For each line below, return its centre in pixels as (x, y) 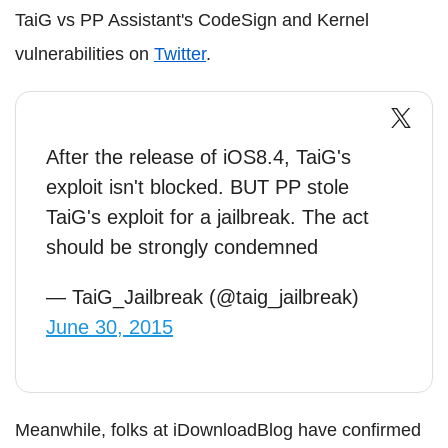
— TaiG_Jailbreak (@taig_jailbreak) (202, 296)
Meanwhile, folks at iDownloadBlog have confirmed (218, 429)
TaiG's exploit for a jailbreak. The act (207, 216)
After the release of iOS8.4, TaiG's (198, 156)
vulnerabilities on (84, 53)
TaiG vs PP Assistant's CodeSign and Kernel (192, 19)
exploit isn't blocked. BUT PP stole (197, 186)
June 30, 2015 (109, 326)
